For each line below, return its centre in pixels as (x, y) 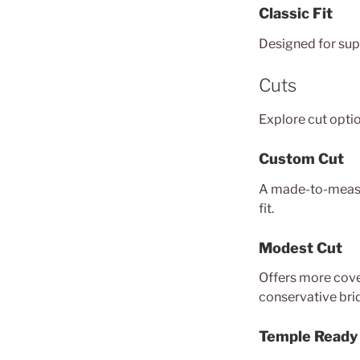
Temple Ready (308, 336)
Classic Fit (296, 13)
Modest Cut (301, 247)
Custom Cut (301, 159)
